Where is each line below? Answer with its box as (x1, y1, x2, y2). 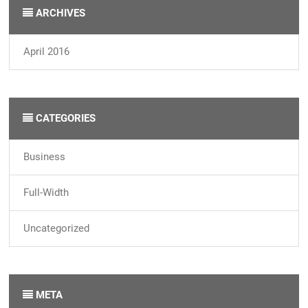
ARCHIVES (33, 7, 86, 20)
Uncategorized (23, 222, 90, 235)
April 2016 (23, 45, 70, 58)
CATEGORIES (33, 112, 96, 125)
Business (23, 151, 66, 164)
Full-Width (23, 186, 69, 199)
